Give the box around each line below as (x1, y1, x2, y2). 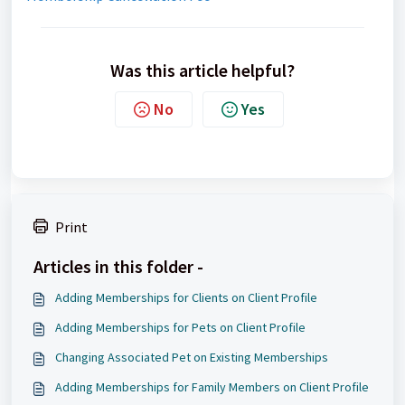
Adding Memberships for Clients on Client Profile (55, 289, 317, 306)
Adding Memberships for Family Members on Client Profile (55, 379, 369, 395)
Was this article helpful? (110, 59, 295, 81)
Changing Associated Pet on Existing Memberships (55, 349, 328, 365)
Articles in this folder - (33, 255, 203, 278)
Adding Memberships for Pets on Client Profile (55, 319, 306, 335)
